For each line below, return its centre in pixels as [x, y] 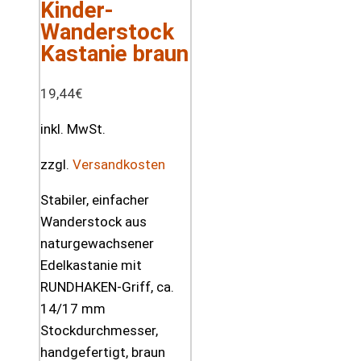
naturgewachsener [97, 243]
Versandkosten [119, 164]
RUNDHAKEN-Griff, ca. [107, 286]
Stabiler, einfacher [95, 199]
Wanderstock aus [93, 221]
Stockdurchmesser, [99, 330]
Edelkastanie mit [91, 265]
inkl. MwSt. [73, 129]
